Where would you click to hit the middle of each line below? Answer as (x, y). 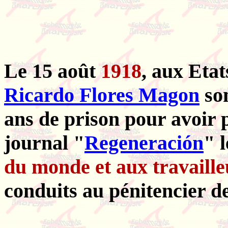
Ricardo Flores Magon (102, 95)
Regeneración (144, 142)
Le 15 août (52, 71)
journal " (44, 142)
